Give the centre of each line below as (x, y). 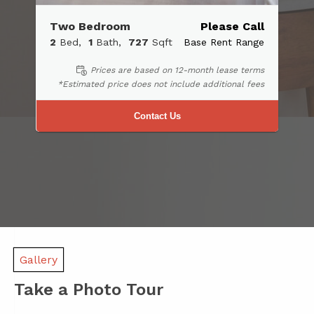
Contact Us (157, 116)
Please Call (232, 26)
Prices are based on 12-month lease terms (177, 70)
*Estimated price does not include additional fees (161, 84)
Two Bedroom (90, 26)
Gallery (39, 260)
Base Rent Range (224, 42)
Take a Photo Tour (89, 290)
